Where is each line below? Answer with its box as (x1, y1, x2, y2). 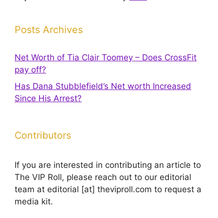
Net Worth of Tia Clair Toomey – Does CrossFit (15, 53, 197, 62)
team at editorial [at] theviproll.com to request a (15, 184, 201, 194)
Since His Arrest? (15, 93, 82, 103)
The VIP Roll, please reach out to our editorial (15, 172, 191, 182)
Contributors (15, 129, 71, 141)
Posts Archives (15, 24, 83, 36)
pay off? (15, 65, 46, 74)
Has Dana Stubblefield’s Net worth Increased (15, 81, 191, 91)
